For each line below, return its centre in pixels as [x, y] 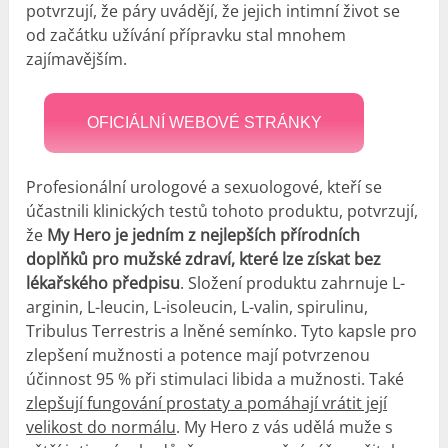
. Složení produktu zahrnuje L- [293, 283]
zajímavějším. [77, 59]
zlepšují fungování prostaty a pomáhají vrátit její [207, 403]
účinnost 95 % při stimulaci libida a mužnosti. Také [215, 379]
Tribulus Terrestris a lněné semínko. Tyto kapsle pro [222, 331]
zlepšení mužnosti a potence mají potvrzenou [198, 355]
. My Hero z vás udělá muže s [285, 427]
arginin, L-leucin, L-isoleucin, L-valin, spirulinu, [197, 307]
